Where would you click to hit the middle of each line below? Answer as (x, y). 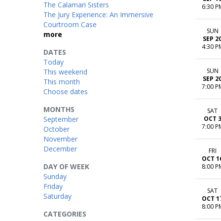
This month (62, 81)
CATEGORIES (65, 214)
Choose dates (66, 91)
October (56, 129)
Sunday (55, 176)
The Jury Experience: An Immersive (98, 14)
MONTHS (59, 109)
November (60, 139)
